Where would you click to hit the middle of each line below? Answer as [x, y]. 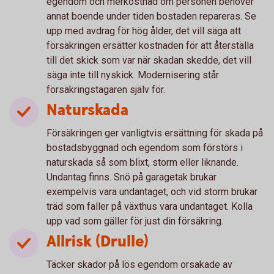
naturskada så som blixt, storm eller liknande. [143, 162]
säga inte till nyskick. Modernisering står [133, 75]
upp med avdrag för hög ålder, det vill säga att [144, 31]
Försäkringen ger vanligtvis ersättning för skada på [155, 133]
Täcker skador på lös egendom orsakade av [139, 265]
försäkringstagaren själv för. [106, 90]
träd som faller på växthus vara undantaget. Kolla [150, 206]
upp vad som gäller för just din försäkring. [135, 221]
